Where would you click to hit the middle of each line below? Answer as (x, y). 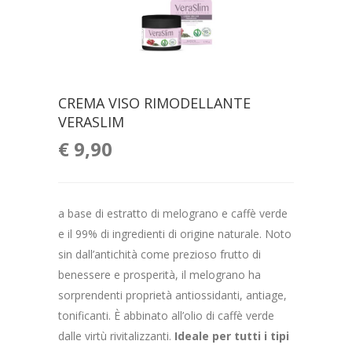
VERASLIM (91, 121)
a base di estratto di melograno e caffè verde (173, 213)
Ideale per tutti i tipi (232, 335)
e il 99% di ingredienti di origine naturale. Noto (175, 233)
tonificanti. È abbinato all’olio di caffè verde (166, 315)
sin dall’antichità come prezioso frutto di (159, 254)
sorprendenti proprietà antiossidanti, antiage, (172, 295)
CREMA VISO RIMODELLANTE (154, 103)
